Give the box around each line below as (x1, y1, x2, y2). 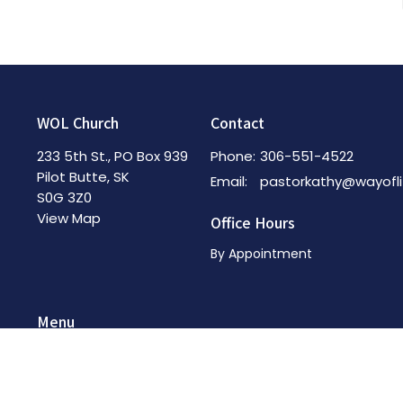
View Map (36, 208, 101, 228)
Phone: (210, 146, 255, 166)
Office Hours (210, 210, 295, 233)
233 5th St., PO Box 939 (36, 146, 188, 166)
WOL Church (36, 112, 119, 134)
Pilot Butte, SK (36, 166, 130, 186)
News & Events (36, 381, 128, 400)
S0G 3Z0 (36, 187, 92, 207)
